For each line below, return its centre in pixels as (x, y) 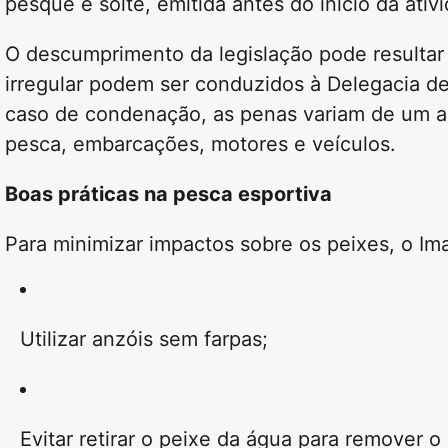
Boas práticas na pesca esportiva (168, 194)
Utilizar (56, 339)
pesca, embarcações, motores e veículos (197, 144)
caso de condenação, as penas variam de (203, 114)
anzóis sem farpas (177, 339)
